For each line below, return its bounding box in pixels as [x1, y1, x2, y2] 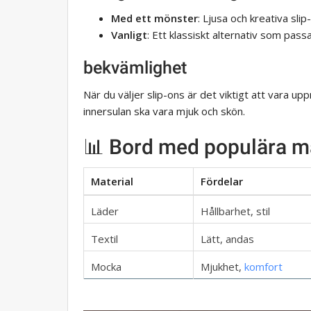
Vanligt [111, 27, 147, 42]
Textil [91, 231, 118, 246]
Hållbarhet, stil [201, 203, 270, 218]
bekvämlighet [83, 57, 187, 78]
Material [91, 174, 133, 188]
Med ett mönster [111, 10, 198, 25]
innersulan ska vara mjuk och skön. [83, 103, 245, 118]
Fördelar [201, 174, 243, 188]
